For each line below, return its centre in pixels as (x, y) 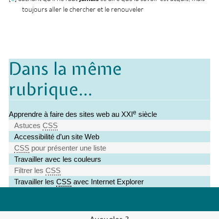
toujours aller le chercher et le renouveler (83, 9)
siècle (147, 114)
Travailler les (35, 182)
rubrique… (51, 89)
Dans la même (66, 68)
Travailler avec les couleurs (58, 159)
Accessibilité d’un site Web (57, 137)
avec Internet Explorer (108, 182)
